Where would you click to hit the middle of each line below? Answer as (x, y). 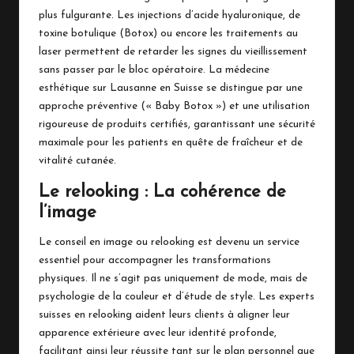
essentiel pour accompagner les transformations (155, 260)
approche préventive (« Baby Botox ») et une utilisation (174, 106)
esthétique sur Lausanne (98, 88)
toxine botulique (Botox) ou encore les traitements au (168, 33)
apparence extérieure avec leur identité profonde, (158, 333)
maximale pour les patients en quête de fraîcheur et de (171, 142)
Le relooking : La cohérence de (162, 192)
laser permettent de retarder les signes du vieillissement (173, 51)
